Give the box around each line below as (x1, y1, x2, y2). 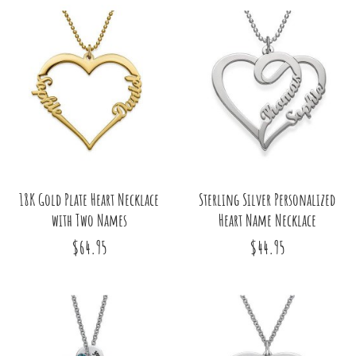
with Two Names (51, 210, 127, 231)
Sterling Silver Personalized (199, 189, 335, 211)
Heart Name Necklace (218, 210, 316, 231)
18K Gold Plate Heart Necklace (19, 189, 159, 211)
